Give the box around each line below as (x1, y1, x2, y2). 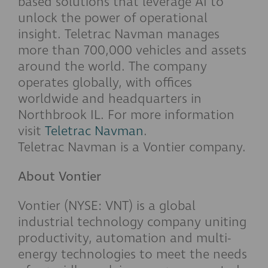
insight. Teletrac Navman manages (18, 25, 220, 43)
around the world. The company (18, 57, 207, 75)
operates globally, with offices (18, 74, 192, 92)
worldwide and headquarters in (18, 90, 202, 108)
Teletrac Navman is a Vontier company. (18, 138, 246, 156)
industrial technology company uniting (18, 213, 246, 231)
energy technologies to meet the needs (18, 245, 247, 263)
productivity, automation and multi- (18, 229, 231, 247)
